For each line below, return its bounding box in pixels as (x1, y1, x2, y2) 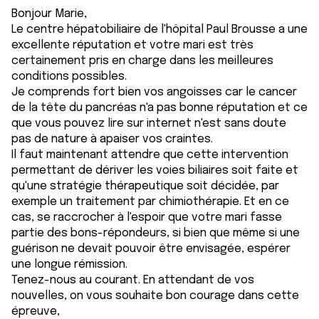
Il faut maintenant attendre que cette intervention (11, 149, 288, 161)
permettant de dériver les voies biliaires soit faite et (11, 164, 298, 177)
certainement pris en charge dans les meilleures (11, 55, 273, 67)
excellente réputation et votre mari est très (11, 39, 253, 51)
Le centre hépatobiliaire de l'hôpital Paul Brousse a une (11, 23, 308, 36)
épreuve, (11, 305, 60, 318)
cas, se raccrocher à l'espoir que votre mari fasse (11, 211, 282, 224)
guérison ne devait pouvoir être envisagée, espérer (11, 243, 291, 255)
